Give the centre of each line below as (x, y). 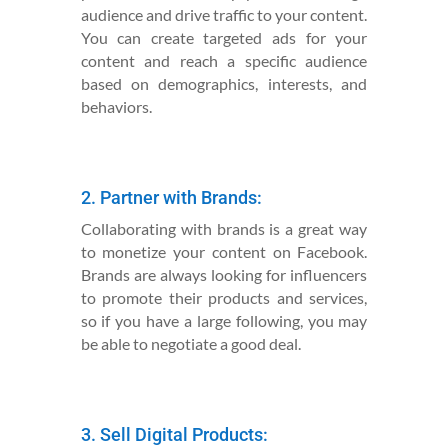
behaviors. (116, 106)
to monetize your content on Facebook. (224, 251)
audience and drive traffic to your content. (224, 14)
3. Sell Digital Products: (174, 434)
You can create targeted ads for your (224, 37)
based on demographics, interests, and (224, 83)
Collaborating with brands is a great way (224, 228)
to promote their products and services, (224, 297)
